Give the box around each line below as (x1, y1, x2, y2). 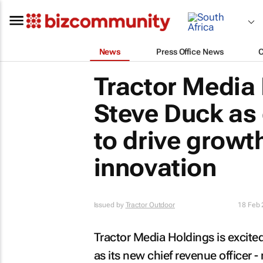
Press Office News (156, 46, 224, 56)
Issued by (93, 201, 126, 209)
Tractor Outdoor (125, 201, 175, 209)
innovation (93, 153, 217, 182)
